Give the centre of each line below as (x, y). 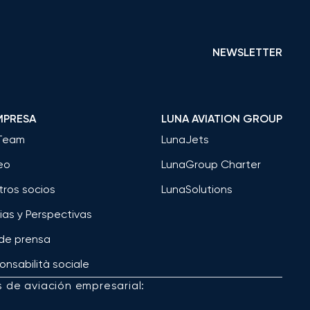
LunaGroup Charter (211, 165)
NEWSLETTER (247, 53)
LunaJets (185, 140)
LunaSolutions (197, 190)
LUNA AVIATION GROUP (222, 119)
